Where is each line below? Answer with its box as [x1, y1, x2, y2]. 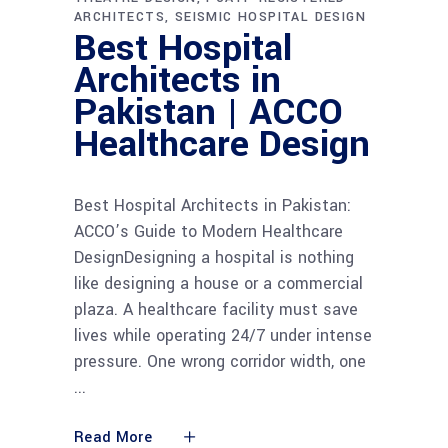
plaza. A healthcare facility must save [74, 297, 358, 321]
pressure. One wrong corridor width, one [74, 349, 366, 373]
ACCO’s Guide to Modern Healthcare [74, 219, 343, 243]
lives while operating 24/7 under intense [74, 323, 372, 347]
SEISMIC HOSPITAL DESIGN [174, 7, 367, 26]
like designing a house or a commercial [74, 271, 363, 295]
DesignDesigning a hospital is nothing [74, 245, 354, 269]
